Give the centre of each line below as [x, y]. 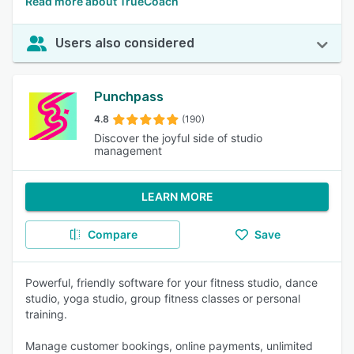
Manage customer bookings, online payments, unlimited [169, 346]
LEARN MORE [177, 196]
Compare [112, 234]
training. [46, 314]
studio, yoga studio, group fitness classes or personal [163, 298]
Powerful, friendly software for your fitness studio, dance [171, 282]
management [128, 151]
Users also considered [125, 43]
